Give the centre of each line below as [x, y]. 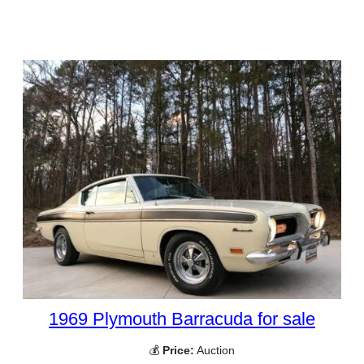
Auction [214, 351]
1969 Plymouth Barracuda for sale [182, 319]
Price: [178, 351]
